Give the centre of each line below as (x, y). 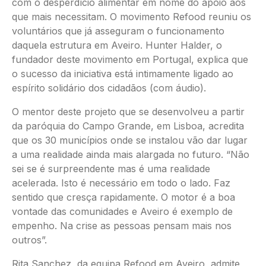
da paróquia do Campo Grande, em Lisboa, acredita (128, 126)
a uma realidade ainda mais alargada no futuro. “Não (131, 154)
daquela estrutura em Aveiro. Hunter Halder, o (117, 45)
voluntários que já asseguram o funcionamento (118, 31)
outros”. (29, 240)
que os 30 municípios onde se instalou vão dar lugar (130, 140)
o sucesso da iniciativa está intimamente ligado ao (123, 74)
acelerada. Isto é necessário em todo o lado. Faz (121, 183)
